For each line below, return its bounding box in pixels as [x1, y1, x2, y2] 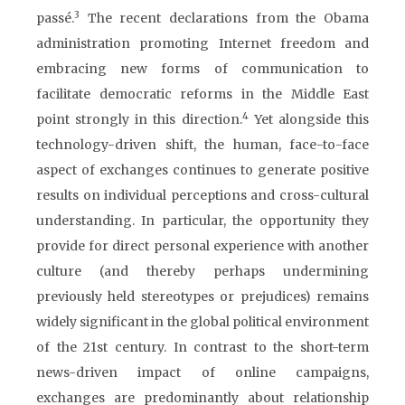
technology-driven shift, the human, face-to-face [36, 137, 369, 153]
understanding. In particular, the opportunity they [36, 212, 369, 229]
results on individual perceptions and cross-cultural [36, 187, 369, 203]
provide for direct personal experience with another [36, 238, 369, 254]
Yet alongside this [248, 111, 370, 127]
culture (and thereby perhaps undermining [36, 263, 369, 279]
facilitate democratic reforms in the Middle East [36, 86, 369, 102]
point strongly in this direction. [36, 111, 242, 127]
